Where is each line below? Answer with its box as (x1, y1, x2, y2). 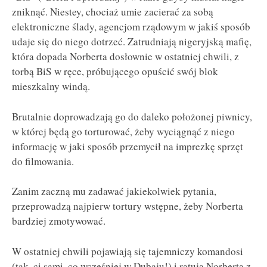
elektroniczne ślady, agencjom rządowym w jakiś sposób (12, 20, 250, 34)
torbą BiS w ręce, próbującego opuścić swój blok (12, 64, 218, 79)
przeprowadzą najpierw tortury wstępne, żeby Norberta (12, 199, 243, 213)
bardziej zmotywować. (12, 214, 105, 228)
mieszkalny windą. (12, 79, 90, 94)
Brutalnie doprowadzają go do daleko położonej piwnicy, (12, 109, 252, 123)
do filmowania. (12, 154, 74, 168)
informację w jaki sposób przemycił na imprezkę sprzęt (12, 139, 243, 153)
